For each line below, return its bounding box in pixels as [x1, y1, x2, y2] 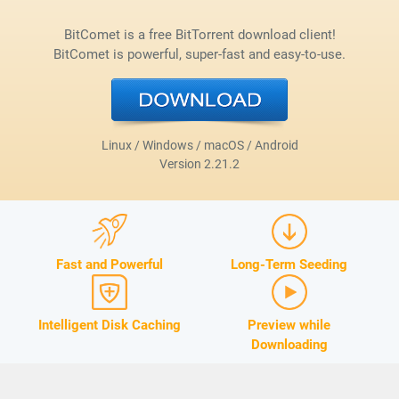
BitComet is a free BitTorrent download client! [63, 27, 336, 44]
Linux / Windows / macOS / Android [101, 138, 298, 153]
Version [159, 157, 204, 172]
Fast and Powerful [56, 256, 164, 273]
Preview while [248, 317, 331, 334]
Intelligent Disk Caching [38, 317, 182, 334]
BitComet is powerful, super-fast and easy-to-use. [53, 46, 346, 63]
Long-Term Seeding [231, 256, 348, 273]
